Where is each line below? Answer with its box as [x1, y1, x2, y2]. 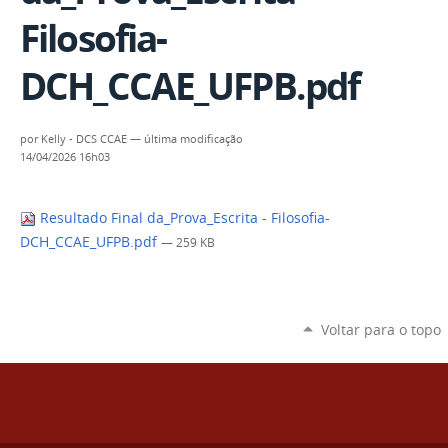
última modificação [144, 132, 243, 147]
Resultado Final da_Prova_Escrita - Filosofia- [36, 209, 330, 228]
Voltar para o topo [320, 319, 441, 339]
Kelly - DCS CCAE [41, 132, 127, 147]
